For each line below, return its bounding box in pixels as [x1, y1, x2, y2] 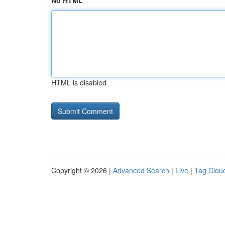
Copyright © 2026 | [51, 165, 113, 175]
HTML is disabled [51, 77, 106, 87]
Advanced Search [113, 165, 169, 175]
